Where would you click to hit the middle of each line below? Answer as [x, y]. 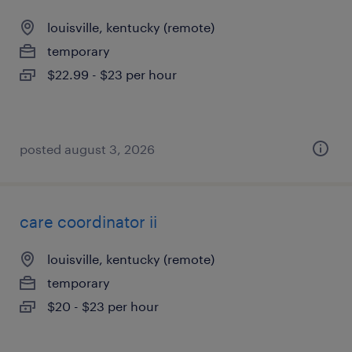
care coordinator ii [88, 222]
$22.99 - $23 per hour [112, 74]
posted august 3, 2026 [87, 149]
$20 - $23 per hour [103, 306]
